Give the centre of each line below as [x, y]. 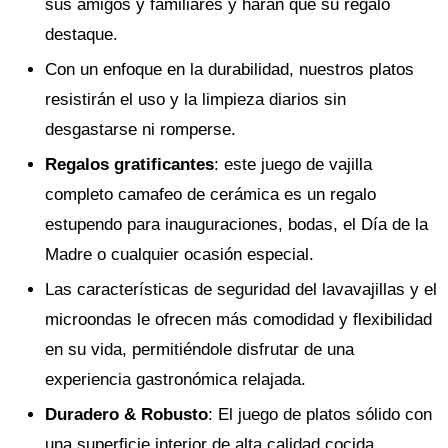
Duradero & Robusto [126, 414]
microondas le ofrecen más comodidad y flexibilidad [238, 319]
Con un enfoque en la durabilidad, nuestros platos [229, 69]
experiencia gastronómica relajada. [175, 379]
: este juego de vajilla [293, 164]
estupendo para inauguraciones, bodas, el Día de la [236, 224]
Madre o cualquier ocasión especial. [179, 254]
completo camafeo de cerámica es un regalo [210, 194]
